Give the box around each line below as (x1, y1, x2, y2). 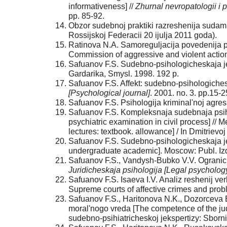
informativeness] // (68, 2, 135, 11)
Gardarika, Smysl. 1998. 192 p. (68, 69, 179, 79)
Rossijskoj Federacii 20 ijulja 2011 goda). (68, 31, 217, 40)
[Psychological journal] (68, 89, 150, 98)
